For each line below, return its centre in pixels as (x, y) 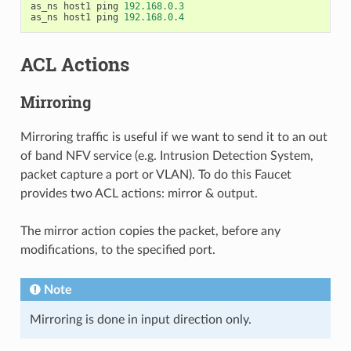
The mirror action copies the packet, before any (150, 232)
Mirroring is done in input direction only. (140, 320)
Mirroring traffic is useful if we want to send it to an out (174, 138)
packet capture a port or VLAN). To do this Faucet (156, 175)
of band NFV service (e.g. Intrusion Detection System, (166, 156)
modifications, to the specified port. (118, 250)
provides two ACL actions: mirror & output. (139, 194)
